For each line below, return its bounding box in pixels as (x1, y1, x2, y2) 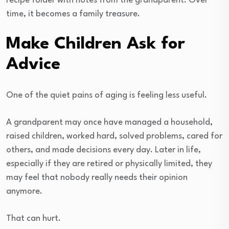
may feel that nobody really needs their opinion (6, 173, 188, 182)
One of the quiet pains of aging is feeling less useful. (6, 91, 207, 100)
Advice (6, 56, 60, 74)
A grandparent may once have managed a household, (6, 118, 213, 127)
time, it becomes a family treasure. (6, 10, 140, 19)
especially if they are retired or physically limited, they (6, 159, 212, 169)
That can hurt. (6, 214, 61, 223)
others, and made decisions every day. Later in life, (6, 146, 201, 155)
